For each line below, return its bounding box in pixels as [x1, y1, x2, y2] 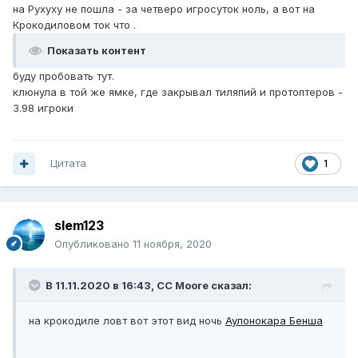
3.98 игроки [13, 101, 74, 115]
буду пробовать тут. [13, 70, 114, 83]
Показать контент [47, 44, 146, 58]
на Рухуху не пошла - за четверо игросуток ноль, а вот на [13, 2, 315, 16]
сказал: [209, 279, 252, 292]
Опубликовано [54, 237, 133, 251]
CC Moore [157, 279, 209, 292]
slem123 [54, 217, 104, 234]
